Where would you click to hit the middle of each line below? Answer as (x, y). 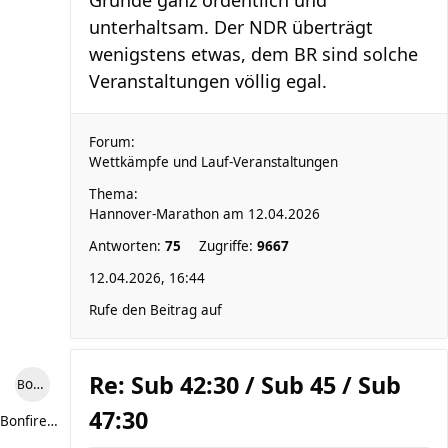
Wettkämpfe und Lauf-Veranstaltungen (213, 162)
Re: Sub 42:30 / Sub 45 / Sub (245, 385)
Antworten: (127, 246)
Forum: (112, 142)
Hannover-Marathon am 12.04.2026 (204, 214)
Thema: (113, 194)
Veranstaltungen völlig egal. (208, 81)
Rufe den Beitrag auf (155, 310)
